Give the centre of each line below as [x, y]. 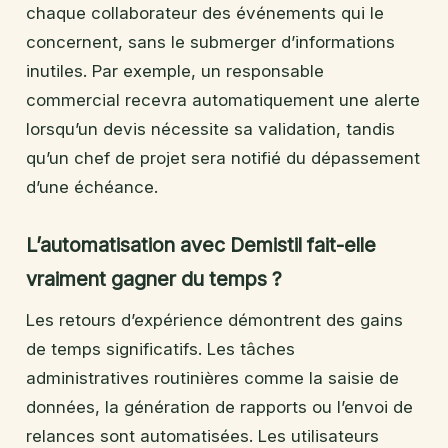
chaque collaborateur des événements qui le [205, 12]
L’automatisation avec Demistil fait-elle [201, 244]
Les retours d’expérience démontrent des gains [214, 319]
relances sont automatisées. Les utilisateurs [202, 435]
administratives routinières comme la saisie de [212, 377]
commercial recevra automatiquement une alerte [223, 99]
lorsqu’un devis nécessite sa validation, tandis [210, 128]
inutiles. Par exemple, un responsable [175, 70]
